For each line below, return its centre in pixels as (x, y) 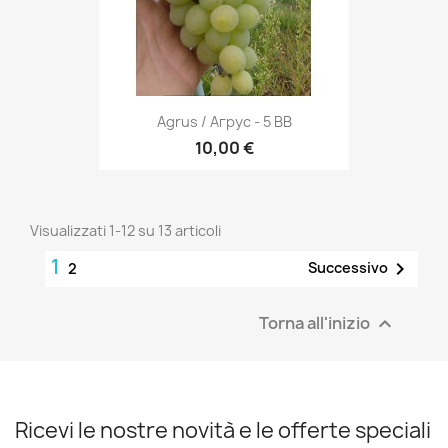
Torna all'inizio (316, 322)
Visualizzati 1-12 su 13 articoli (125, 230)
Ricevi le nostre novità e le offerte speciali (223, 430)
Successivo (348, 267)
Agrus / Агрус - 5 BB (224, 122)
